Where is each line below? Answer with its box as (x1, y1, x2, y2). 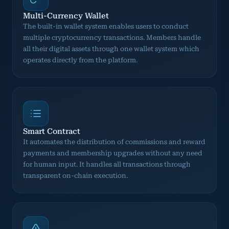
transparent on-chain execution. (23, 171, 128, 179)
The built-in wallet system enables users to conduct (23, 22, 189, 30)
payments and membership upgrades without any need (23, 149, 202, 157)
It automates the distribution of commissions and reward (23, 138, 205, 146)
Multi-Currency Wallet (23, 11, 109, 20)
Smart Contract (23, 126, 80, 136)
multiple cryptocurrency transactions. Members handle (23, 33, 201, 41)
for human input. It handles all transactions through (23, 160, 191, 168)
